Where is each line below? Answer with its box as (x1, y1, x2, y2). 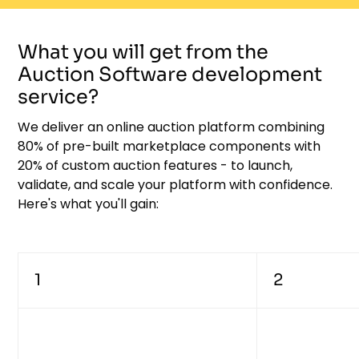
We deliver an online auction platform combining (18, 118, 325, 137)
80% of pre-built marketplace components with (18, 137, 321, 156)
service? (18, 85, 99, 110)
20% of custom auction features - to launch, (18, 156, 293, 175)
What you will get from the (18, 40, 269, 65)
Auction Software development (18, 63, 323, 87)
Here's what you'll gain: (18, 195, 159, 214)
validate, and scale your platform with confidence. (18, 175, 333, 195)
